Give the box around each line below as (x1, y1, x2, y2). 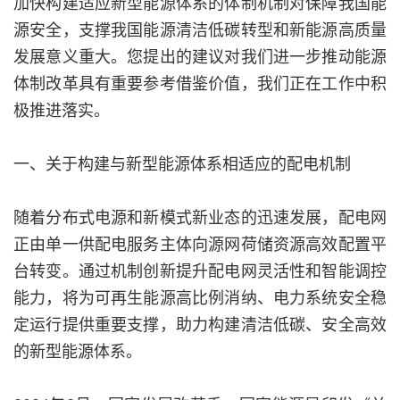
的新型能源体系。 (13, 338, 142, 362)
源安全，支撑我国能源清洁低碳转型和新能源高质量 (13, 17, 387, 41)
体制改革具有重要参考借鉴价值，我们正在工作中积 (13, 71, 387, 95)
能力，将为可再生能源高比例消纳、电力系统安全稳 (13, 285, 387, 309)
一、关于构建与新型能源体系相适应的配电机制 (13, 151, 351, 175)
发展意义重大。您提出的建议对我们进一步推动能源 (13, 44, 387, 68)
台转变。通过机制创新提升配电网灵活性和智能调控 (13, 258, 387, 282)
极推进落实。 (13, 97, 110, 121)
